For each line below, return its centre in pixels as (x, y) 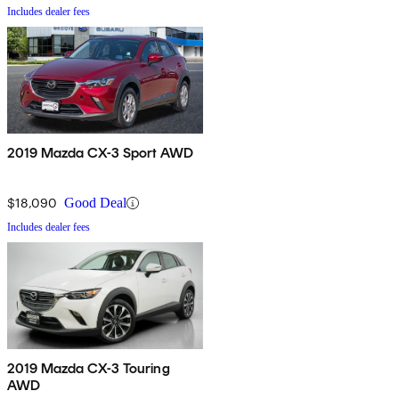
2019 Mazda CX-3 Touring (89, 369)
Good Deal (95, 203)
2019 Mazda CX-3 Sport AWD (100, 153)
